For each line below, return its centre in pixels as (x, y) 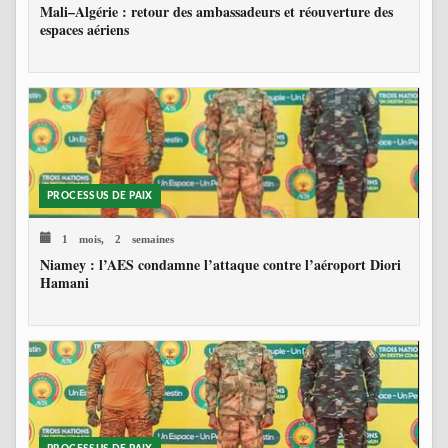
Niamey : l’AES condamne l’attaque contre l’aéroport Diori (220, 265)
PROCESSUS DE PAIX (100, 196)
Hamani (64, 283)
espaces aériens (84, 30)
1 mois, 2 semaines (112, 238)
